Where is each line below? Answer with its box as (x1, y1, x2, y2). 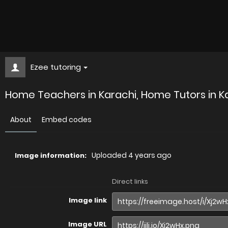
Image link (69, 195, 107, 205)
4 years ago (128, 150, 172, 160)
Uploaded (92, 150, 128, 160)
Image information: (15, 151, 87, 160)
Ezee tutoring (31, 62, 81, 72)
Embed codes (42, 115, 92, 125)
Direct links (112, 177, 148, 186)
